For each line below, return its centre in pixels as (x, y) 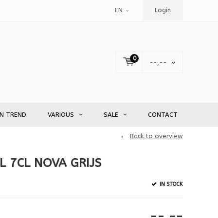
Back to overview (156, 136)
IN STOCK (170, 184)
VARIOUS (61, 115)
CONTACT (163, 115)
